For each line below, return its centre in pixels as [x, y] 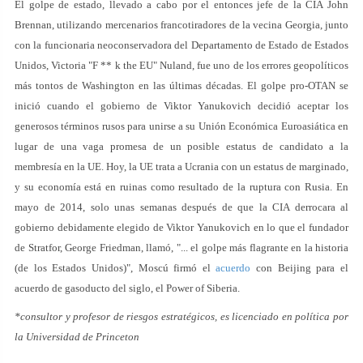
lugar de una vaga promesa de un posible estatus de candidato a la [181, 146]
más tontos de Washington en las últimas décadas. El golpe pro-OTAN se [181, 85]
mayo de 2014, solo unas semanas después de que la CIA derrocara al [181, 207]
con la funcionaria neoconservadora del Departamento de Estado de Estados [181, 45]
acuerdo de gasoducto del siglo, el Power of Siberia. [127, 288]
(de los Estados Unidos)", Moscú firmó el [115, 268]
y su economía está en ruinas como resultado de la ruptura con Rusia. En [181, 187]
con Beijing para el [300, 268]
